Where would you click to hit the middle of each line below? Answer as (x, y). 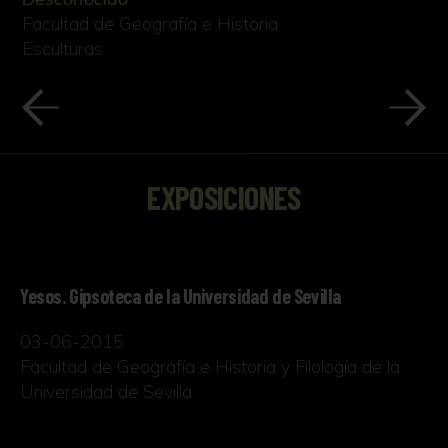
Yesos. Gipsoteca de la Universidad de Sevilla (180, 296)
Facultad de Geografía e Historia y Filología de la (210, 367)
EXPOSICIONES (224, 197)
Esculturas (63, 49)
